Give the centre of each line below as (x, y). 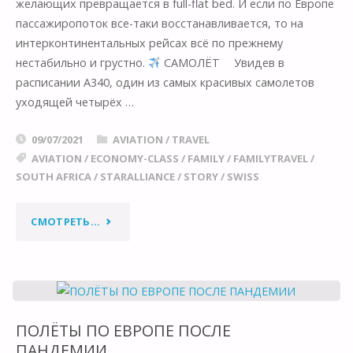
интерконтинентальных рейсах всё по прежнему (149, 43)
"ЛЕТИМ (122, 221)
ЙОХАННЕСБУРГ (143, 287)
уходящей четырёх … (74, 102)
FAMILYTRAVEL (270, 158)
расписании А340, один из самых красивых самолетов (165, 83)
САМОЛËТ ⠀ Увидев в (223, 63)
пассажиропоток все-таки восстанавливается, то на (159, 24)
